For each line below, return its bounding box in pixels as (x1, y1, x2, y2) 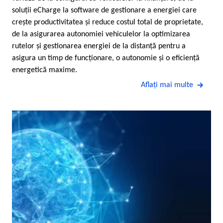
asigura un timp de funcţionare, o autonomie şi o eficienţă (12, 54, 200, 62)
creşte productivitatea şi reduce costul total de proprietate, (12, 18, 203, 26)
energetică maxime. (12, 66, 77, 74)
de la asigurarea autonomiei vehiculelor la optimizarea (12, 30, 190, 38)
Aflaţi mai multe (141, 81, 193, 89)
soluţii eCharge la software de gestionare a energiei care (12, 6, 197, 14)
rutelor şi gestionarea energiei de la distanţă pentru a (12, 42, 186, 50)
